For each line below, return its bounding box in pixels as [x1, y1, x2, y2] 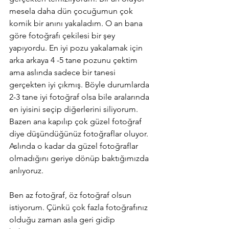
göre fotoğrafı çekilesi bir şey [9, 30, 117, 40]
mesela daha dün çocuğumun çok [9, 6, 135, 16]
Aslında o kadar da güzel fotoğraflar [9, 141, 140, 151]
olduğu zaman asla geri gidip [9, 214, 117, 224]
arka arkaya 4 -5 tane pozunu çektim [9, 55, 140, 65]
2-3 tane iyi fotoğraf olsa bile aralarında [9, 91, 151, 102]
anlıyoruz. [9, 165, 43, 175]
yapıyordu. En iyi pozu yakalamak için [9, 42, 145, 53]
